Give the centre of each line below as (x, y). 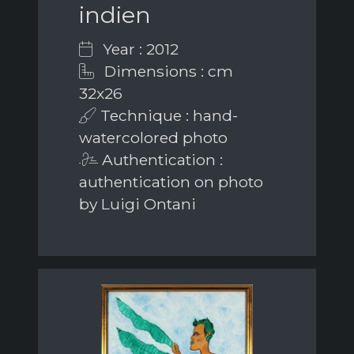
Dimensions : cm (167, 72)
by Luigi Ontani (137, 204)
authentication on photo (171, 182)
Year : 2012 (139, 49)
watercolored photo (153, 138)
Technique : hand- (167, 116)
